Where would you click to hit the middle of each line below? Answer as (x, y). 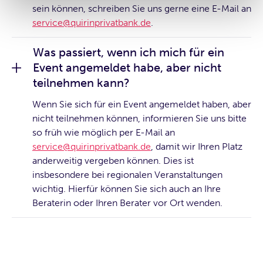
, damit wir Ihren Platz (197, 147)
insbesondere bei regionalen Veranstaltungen (127, 175)
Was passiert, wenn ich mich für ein (129, 53)
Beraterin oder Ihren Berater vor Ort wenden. (127, 203)
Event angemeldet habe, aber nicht (127, 68)
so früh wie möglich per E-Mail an (104, 133)
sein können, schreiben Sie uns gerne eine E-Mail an (142, 9)
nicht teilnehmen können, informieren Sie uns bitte (139, 119)
